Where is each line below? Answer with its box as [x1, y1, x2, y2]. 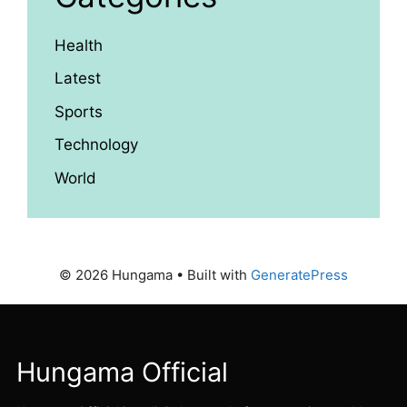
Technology [55, 135, 138, 154]
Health [55, 35, 103, 55]
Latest [55, 69, 101, 88]
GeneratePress [251, 265, 348, 283]
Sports [55, 102, 103, 121]
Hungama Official [15, 355, 228, 388]
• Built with [173, 265, 251, 283]
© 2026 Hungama [59, 265, 173, 283]
